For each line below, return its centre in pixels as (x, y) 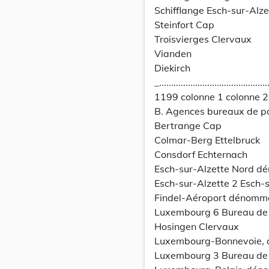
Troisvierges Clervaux (203, 39)
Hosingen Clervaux (197, 226)
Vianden (173, 53)
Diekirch (172, 68)
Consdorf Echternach (201, 154)
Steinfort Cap (184, 25)
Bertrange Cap (188, 125)
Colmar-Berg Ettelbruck (207, 140)
